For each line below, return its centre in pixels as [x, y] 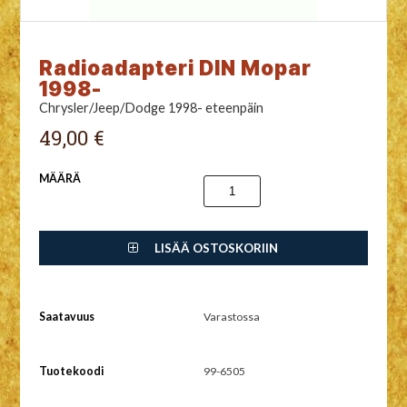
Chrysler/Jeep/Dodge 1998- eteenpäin [151, 107]
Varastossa [232, 316]
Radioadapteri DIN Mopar [175, 67]
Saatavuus [66, 316]
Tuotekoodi [71, 371]
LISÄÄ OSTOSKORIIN [215, 248]
